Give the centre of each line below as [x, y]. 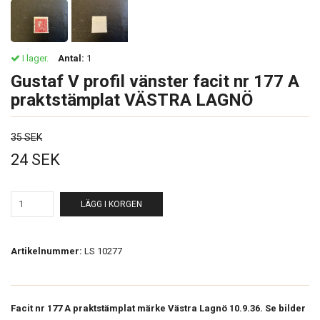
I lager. [34, 58]
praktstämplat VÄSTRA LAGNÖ [132, 100]
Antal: [71, 58]
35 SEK [26, 137]
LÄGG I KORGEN [111, 204]
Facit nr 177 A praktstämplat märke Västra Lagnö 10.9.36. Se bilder [159, 308]
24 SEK [35, 159]
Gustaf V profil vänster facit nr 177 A [155, 81]
